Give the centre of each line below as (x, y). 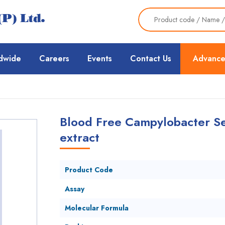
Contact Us (151, 59)
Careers (54, 59)
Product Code (89, 170)
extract (79, 137)
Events (100, 59)
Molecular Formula (96, 208)
